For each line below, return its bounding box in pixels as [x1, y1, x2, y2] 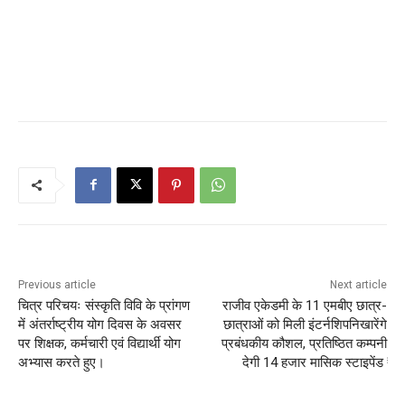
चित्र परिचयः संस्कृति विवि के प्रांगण [18, 297, 190, 314]
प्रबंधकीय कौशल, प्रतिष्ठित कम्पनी [221, 334, 387, 352]
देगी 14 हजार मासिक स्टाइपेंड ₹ [241, 353, 387, 371]
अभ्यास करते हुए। [18, 353, 105, 371]
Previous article [18, 278, 96, 291]
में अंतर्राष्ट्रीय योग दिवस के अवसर [18, 316, 182, 333]
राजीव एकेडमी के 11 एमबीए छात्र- [221, 297, 387, 314]
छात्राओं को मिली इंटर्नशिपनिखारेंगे [222, 316, 387, 333]
